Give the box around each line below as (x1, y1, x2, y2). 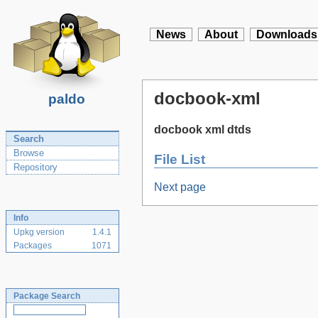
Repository (13, 162, 57, 172)
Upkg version (13, 227, 65, 237)
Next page (154, 181, 206, 194)
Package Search (13, 291, 80, 301)
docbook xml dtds (154, 124, 251, 136)
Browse (13, 148, 44, 158)
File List (154, 151, 205, 167)
